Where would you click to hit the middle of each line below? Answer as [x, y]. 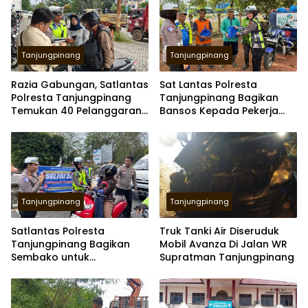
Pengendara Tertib [59, 271]
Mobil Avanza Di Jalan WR [223, 244]
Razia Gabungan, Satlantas [80, 84]
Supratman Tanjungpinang [227, 257]
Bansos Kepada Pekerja [219, 110]
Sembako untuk [50, 257]
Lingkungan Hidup [204, 123]
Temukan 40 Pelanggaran [76, 110]
